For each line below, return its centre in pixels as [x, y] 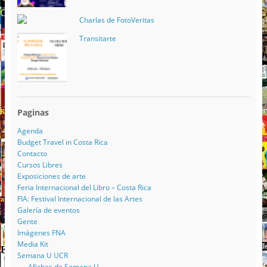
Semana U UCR [42, 255]
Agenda [30, 131]
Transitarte [97, 38]
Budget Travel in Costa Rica [62, 142]
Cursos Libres [40, 164]
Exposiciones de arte [51, 176]
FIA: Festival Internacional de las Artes [80, 198]
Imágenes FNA [41, 232]
